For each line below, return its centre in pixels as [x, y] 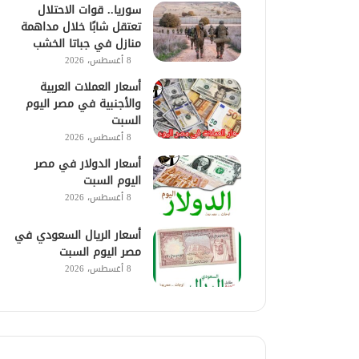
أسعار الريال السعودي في [78, 235]
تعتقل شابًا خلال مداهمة [81, 26]
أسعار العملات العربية [91, 87]
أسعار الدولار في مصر [88, 163]
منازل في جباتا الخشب [87, 43]
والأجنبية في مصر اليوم [84, 103]
